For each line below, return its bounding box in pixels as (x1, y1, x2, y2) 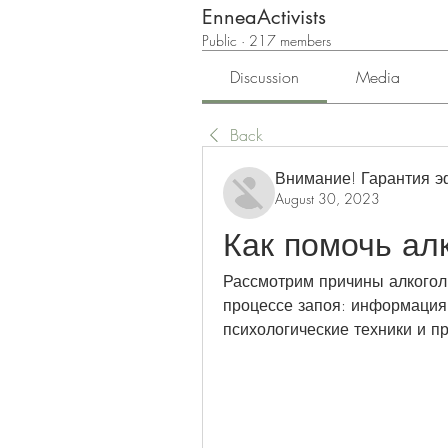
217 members (249, 31, 331, 51)
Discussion (230, 66, 300, 89)
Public (202, 31, 237, 51)
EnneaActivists (202, 4, 326, 31)
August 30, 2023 (275, 189, 380, 209)
